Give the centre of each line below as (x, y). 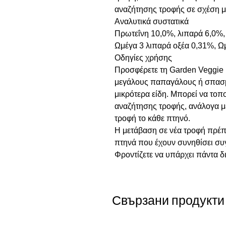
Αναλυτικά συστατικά (152, 21)
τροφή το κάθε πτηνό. (152, 118)
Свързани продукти (168, 201)
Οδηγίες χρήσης (143, 58)
